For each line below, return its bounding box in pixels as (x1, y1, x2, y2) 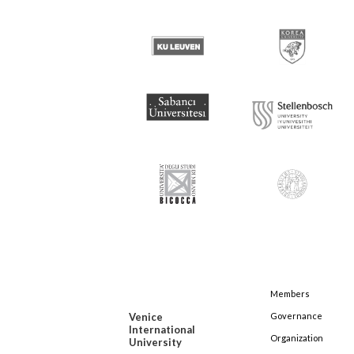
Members (270, 288, 310, 299)
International (129, 323, 195, 337)
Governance (270, 311, 322, 322)
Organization (270, 333, 323, 344)
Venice (129, 311, 163, 324)
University (129, 336, 182, 349)
